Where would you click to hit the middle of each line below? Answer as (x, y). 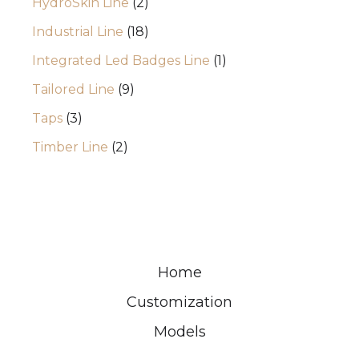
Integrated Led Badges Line (121, 61)
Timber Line (70, 147)
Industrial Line (77, 32)
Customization (179, 303)
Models (179, 332)
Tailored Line (73, 90)
